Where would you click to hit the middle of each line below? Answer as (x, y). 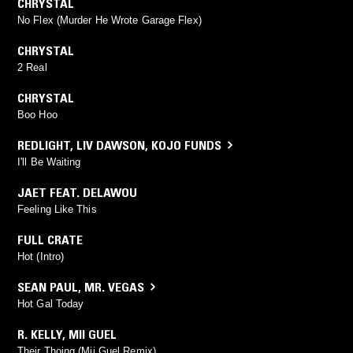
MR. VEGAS (114, 286)
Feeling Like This (57, 209)
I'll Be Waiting (49, 162)
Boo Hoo (37, 114)
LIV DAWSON (111, 145)
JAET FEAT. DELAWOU (77, 192)
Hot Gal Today (51, 303)
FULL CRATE (50, 239)
